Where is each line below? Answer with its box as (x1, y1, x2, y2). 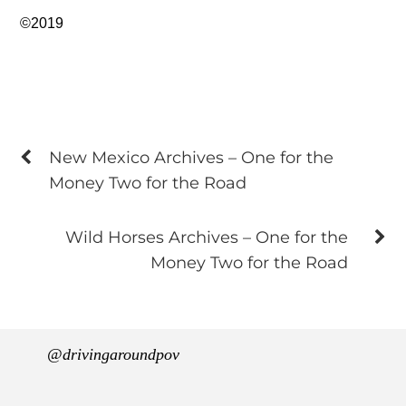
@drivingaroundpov (47, 344, 180, 363)
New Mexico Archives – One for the (49, 147, 334, 167)
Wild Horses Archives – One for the (64, 227, 348, 246)
